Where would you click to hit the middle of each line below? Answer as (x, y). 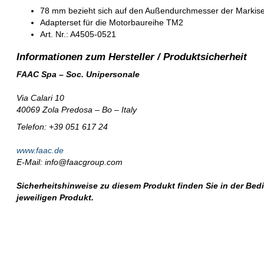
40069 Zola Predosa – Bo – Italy (77, 110)
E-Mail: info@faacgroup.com (70, 162)
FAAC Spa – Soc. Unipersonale (78, 75)
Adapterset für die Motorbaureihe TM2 (112, 22)
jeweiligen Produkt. (57, 198)
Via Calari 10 (41, 98)
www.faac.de (40, 151)
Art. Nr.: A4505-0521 (78, 34)
